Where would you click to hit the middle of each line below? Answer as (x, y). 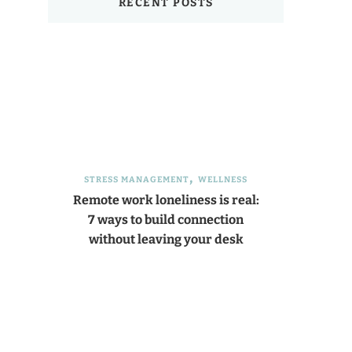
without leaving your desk (166, 239)
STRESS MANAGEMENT (137, 180)
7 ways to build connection (166, 220)
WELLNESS (223, 180)
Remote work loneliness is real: (166, 200)
